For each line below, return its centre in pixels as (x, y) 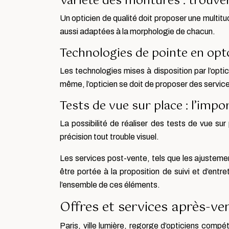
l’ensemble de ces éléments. (110, 185)
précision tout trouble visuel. (109, 137)
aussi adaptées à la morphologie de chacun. (138, 32)
